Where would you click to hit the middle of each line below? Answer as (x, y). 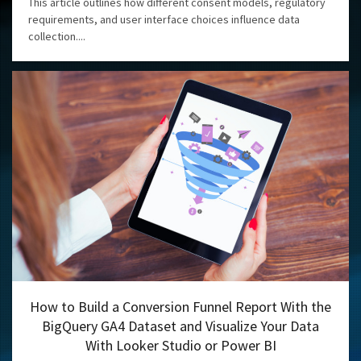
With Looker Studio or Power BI (180, 346)
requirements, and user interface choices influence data (164, 20)
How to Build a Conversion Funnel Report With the (180, 307)
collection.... (57, 37)
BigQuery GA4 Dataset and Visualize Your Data (180, 326)
